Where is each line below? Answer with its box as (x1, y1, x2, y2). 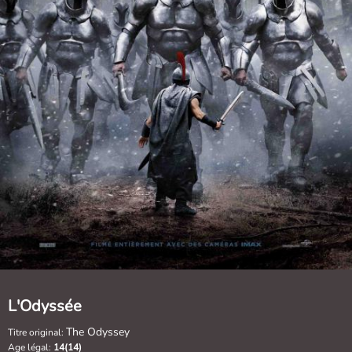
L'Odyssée (8, 295, 82, 317)
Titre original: (8, 325, 66, 339)
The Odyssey (66, 324, 130, 339)
